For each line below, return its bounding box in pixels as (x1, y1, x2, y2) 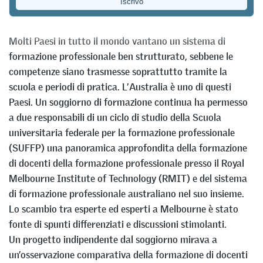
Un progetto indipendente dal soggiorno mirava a (9, 233, 217, 247)
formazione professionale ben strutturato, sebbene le (9, 50, 233, 63)
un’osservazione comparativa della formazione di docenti (9, 248, 248, 262)
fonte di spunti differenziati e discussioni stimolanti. (9, 218, 227, 231)
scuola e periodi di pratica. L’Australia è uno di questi (9, 80, 231, 94)
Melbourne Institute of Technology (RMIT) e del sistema (9, 172, 247, 186)
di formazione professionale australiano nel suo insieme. (9, 187, 244, 201)
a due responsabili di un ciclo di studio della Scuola (9, 111, 221, 124)
